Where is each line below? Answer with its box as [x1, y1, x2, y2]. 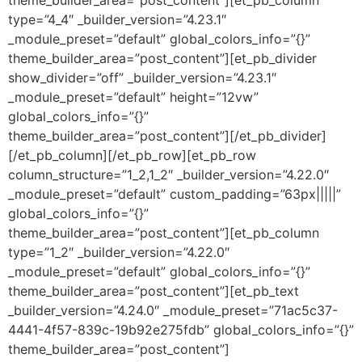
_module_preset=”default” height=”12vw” [8, 89, 259, 106]
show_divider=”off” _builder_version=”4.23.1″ [8, 69, 276, 86]
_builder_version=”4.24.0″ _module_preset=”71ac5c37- [8, 302, 338, 319]
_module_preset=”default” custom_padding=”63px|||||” [8, 186, 341, 203]
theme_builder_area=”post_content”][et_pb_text [8, 283, 299, 300]
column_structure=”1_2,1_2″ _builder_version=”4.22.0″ [8, 166, 329, 183]
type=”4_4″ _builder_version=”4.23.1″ [8, 11, 226, 28]
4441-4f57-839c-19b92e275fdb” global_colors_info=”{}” [8, 322, 354, 339]
